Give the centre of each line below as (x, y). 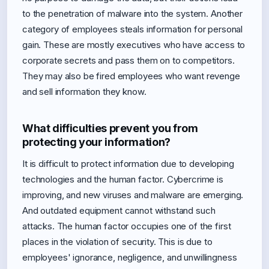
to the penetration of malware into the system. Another (132, 14)
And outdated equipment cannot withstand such (119, 210)
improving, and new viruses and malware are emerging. (133, 195)
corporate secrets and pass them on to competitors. (128, 60)
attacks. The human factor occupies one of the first (127, 226)
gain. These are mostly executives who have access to (134, 45)
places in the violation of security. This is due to (117, 242)
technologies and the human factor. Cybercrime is (123, 179)
